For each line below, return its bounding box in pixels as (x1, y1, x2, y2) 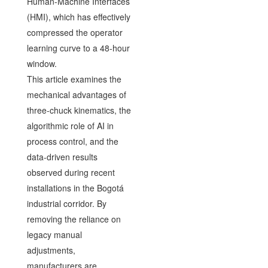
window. (26, 57, 57, 69)
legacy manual (26, 229, 82, 240)
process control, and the (26, 135, 118, 147)
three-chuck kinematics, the (26, 104, 131, 116)
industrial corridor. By (26, 197, 106, 209)
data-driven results (26, 151, 98, 163)
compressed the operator (26, 26, 123, 38)
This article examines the (26, 73, 121, 85)
